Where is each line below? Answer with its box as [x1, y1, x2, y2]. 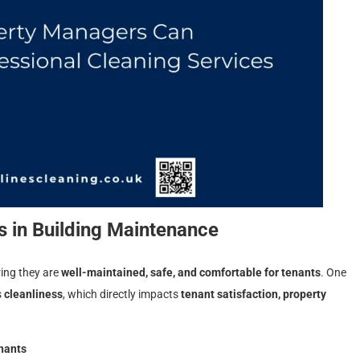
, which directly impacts [63, 287, 181, 301]
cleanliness [4, 287, 63, 301]
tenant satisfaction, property [181, 287, 326, 301]
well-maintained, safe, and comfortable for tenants [61, 265, 321, 279]
